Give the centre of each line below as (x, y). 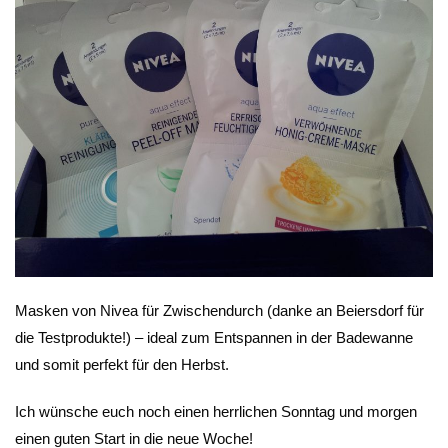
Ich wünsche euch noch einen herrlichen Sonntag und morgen (216, 411)
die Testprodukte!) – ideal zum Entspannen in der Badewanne (214, 337)
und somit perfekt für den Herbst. (122, 364)
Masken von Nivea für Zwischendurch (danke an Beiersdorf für (219, 310)
